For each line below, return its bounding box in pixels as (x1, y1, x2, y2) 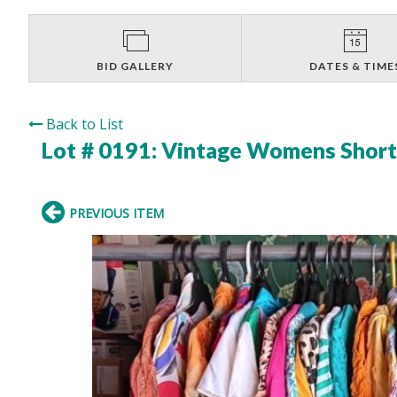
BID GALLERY (97, 58, 175, 73)
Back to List (46, 113, 123, 134)
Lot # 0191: (42, 136, 161, 163)
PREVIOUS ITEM (69, 204, 164, 222)
